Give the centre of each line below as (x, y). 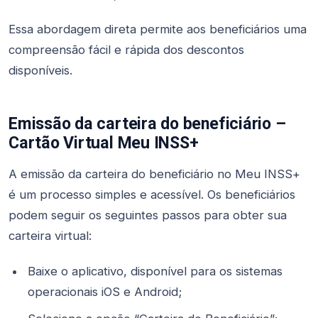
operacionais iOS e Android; (104, 291)
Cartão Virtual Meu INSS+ (104, 142)
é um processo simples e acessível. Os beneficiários (152, 195)
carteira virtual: (50, 236)
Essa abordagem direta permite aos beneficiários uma (158, 29)
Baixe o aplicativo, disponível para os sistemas (155, 271)
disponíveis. (40, 71)
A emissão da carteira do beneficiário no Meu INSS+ (154, 174)
